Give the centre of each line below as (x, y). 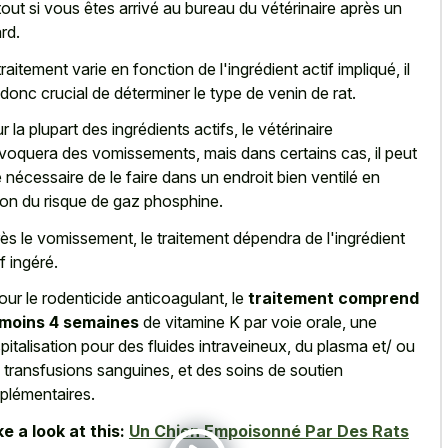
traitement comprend (333, 298)
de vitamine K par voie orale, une (258, 322)
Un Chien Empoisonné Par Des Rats (269, 430)
